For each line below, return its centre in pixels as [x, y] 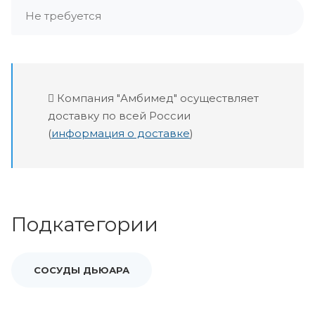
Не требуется [63, 16]
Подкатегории [85, 224]
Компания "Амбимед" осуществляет [156, 98]
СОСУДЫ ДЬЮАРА [82, 270]
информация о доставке [121, 133]
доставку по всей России [119, 116]
